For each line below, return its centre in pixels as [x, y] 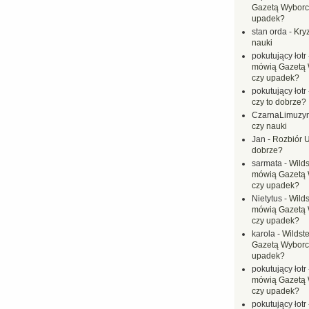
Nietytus [267, 199]
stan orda [269, 32]
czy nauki [269, 126]
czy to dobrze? [279, 102]
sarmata [267, 163]
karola [263, 234]
